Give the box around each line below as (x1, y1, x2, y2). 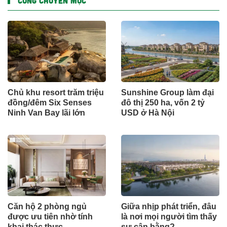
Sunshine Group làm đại (121, 88, 214, 97)
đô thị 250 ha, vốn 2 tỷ (121, 98, 205, 107)
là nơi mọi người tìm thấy (121, 212, 217, 221)
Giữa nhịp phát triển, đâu (121, 202, 216, 211)
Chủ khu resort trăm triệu (8, 88, 104, 97)
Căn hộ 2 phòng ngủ (8, 202, 87, 211)
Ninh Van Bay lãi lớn (8, 108, 85, 118)
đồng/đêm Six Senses (8, 98, 92, 107)
